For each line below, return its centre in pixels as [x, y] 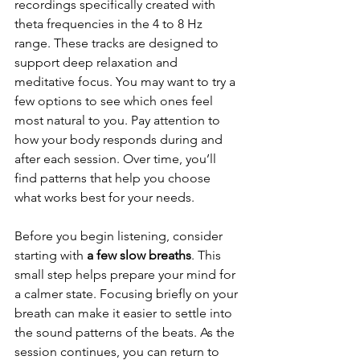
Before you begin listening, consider [120, 236]
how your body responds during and [120, 140]
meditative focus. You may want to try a [127, 82]
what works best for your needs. [104, 198]
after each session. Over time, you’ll [117, 159]
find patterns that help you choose [114, 178]
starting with [51, 256]
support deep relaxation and [98, 63]
